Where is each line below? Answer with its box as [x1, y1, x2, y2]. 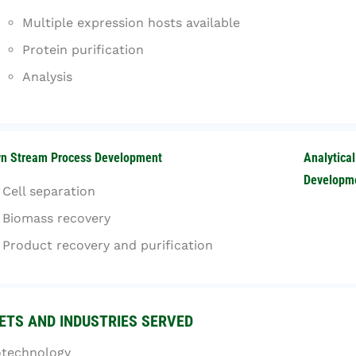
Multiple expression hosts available [22, 15, 240, 30]
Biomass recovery [2, 211, 110, 226]
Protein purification [22, 42, 144, 57]
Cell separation [2, 184, 95, 199]
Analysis [22, 69, 72, 84]
